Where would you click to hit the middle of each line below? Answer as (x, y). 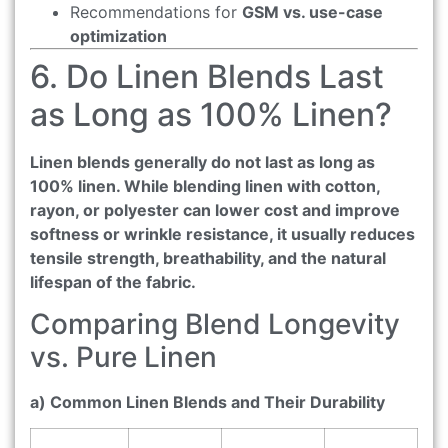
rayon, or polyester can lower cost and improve (215, 209)
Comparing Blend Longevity (215, 324)
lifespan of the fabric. (113, 281)
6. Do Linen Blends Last (207, 76)
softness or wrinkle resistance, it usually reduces (222, 233)
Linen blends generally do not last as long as (202, 161)
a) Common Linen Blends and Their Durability (207, 402)
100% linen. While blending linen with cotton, (205, 185)
